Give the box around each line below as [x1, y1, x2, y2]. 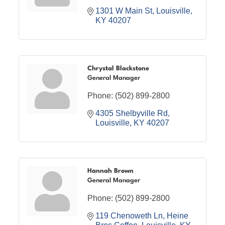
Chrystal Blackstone [87, 65, 150, 72]
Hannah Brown [87, 167, 134, 174]
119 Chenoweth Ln [95, 211, 163, 220]
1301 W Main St [95, 6, 153, 15]
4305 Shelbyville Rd [95, 108, 168, 118]
